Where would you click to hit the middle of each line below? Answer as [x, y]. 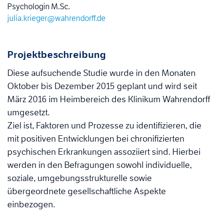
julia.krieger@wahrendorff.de [56, 18]
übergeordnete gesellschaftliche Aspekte [87, 191]
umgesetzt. [28, 113]
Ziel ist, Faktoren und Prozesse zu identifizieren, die [104, 126]
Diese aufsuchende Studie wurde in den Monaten [101, 73]
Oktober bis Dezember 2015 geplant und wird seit [102, 86]
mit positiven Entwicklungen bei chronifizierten [96, 139]
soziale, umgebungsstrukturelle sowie [80, 178]
